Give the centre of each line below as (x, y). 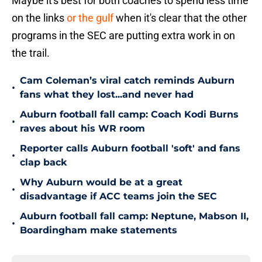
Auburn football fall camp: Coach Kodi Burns (129, 115)
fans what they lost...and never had (107, 95)
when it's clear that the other (180, 18)
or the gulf (89, 18)
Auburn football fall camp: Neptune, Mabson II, (134, 216)
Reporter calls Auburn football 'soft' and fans (130, 149)
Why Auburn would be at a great (101, 182)
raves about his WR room (82, 129)
